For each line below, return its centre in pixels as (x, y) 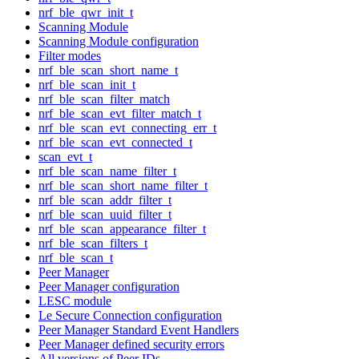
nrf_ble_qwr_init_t (86, 12)
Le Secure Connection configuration (130, 315)
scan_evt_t (65, 156)
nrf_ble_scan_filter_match (104, 99)
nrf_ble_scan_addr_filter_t (105, 200)
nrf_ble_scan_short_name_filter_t (123, 185)
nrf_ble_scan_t (76, 257)
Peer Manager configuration (109, 286)
